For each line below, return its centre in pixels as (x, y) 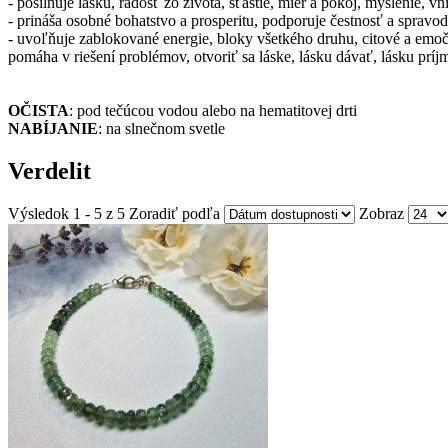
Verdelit (49, 170)
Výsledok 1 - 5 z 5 (66, 213)
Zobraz (381, 213)
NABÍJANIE (53, 128)
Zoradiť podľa (174, 213)
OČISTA (38, 110)
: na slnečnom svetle (161, 128)
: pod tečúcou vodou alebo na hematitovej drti (213, 110)
